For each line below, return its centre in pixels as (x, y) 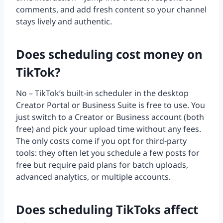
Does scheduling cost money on (109, 54)
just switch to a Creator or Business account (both (110, 117)
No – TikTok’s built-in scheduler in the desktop (102, 93)
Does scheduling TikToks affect (107, 210)
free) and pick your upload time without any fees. (109, 129)
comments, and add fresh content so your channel (111, 10)
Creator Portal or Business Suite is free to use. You (111, 105)
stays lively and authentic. (64, 22)
